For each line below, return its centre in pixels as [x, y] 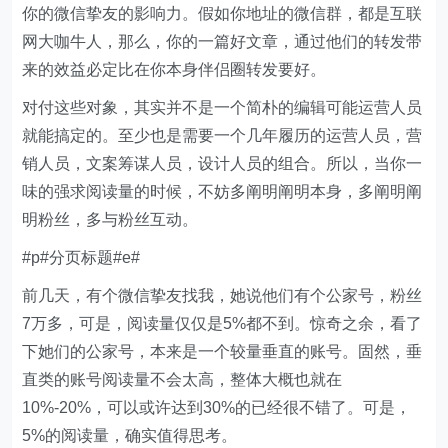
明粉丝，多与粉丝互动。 [110, 219]
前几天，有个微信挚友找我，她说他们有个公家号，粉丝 [222, 295]
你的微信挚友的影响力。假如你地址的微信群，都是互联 [222, 13]
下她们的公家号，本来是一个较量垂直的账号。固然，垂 [222, 351]
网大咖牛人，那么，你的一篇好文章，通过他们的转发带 [222, 41]
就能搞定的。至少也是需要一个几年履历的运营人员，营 [222, 135]
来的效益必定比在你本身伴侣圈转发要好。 [174, 69]
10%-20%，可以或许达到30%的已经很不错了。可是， [217, 407]
